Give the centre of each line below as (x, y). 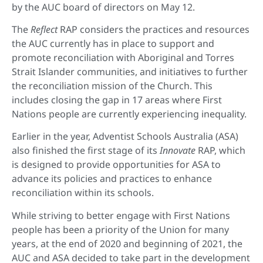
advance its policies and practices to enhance (112, 179)
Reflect (45, 29)
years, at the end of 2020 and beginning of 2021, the (127, 243)
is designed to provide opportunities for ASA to (116, 165)
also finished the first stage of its (86, 151)
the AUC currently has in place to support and (113, 43)
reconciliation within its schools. (84, 193)
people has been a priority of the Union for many (120, 229)
